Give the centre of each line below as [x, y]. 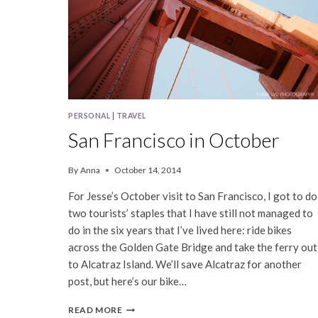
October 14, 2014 [148, 170]
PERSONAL [89, 116]
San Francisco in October [174, 140]
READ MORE [95, 310]
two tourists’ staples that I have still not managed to [191, 213]
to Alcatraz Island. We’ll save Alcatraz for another [185, 264]
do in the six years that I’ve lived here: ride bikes [180, 230]
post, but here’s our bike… [127, 281]
